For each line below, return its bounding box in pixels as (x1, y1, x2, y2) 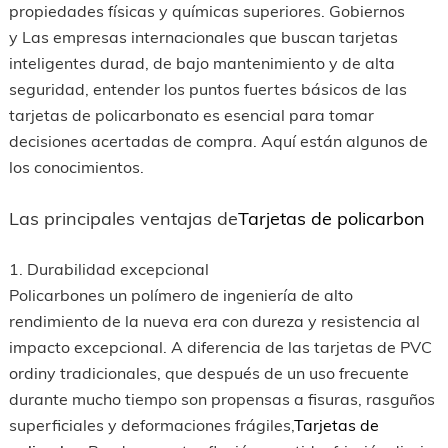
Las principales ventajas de (8, 207, 238, 230)
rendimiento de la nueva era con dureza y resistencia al (8, 311, 420, 331)
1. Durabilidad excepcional (8, 259, 213, 279)
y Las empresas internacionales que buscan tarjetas (8, 27, 398, 47)
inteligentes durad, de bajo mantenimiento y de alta (8, 53, 395, 73)
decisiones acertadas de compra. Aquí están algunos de (8, 131, 428, 151)
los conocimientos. (8, 157, 144, 177)
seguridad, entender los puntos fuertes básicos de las (8, 79, 407, 99)
